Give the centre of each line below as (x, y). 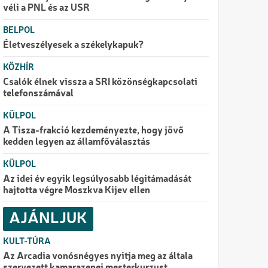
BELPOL (19, 31)
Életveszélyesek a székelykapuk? (74, 45)
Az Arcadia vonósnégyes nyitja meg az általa (98, 257)
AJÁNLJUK (48, 219)
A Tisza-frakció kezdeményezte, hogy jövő (94, 131)
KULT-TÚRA (27, 242)
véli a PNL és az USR (47, 8)
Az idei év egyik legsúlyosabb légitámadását (98, 179)
